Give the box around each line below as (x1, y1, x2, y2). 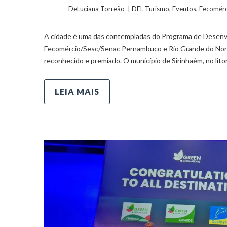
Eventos (172, 5, 196, 13)
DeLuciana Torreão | (68, 5, 132, 13)
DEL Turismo (132, 5, 169, 13)
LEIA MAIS (55, 87, 99, 97)
